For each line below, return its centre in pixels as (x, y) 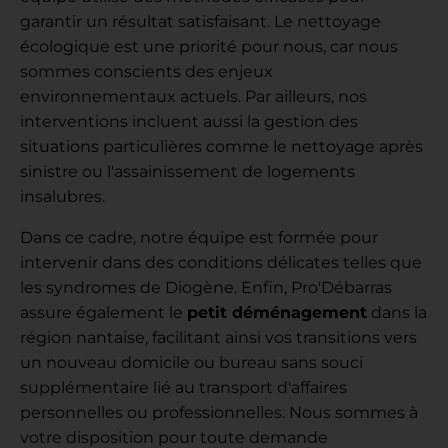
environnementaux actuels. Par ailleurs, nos (193, 97)
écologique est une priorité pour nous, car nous (209, 47)
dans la (397, 313)
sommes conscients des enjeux (146, 72)
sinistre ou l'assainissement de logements (187, 172)
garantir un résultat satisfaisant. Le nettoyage (200, 22)
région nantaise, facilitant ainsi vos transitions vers (218, 338)
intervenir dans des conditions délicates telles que (221, 263)
